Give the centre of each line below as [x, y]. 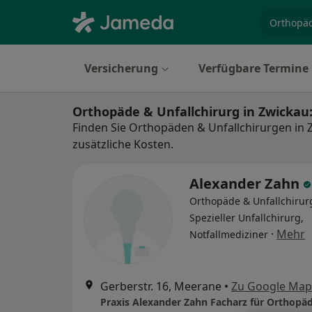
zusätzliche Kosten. [123, 144]
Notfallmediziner [229, 234]
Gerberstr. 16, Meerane [161, 286]
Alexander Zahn [246, 184]
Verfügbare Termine [253, 68]
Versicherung [121, 68]
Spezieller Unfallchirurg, [247, 218]
